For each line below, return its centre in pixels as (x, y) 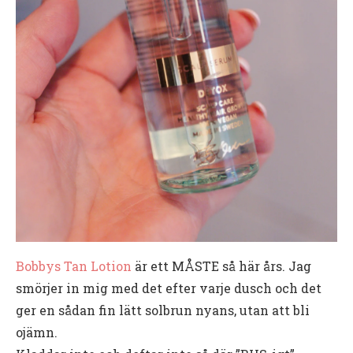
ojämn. (37, 332)
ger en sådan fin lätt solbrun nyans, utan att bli (163, 310)
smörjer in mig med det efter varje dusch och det (169, 288)
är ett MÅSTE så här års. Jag (221, 266)
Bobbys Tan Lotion (74, 266)
